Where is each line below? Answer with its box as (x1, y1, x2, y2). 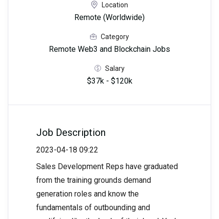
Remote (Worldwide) (74, 13, 145, 22)
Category (101, 32, 129, 41)
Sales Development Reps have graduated (36, 162, 178, 172)
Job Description (36, 127, 106, 139)
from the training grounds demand (36, 175, 151, 185)
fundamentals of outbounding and (36, 203, 150, 213)
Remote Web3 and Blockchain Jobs (49, 44, 170, 54)
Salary (105, 64, 125, 72)
